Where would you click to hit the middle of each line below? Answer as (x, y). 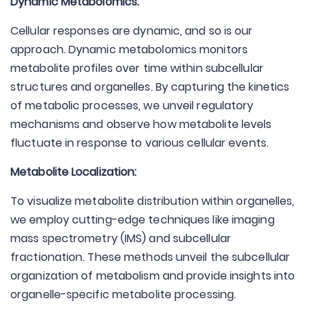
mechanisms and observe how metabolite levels (141, 124)
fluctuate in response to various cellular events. (139, 143)
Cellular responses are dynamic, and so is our (132, 31)
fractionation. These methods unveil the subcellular (151, 257)
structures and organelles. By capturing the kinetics (150, 87)
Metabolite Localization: (74, 172)
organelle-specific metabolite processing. (124, 294)
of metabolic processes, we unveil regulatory (132, 106)
